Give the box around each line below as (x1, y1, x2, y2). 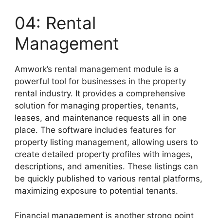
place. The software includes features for (15, 125, 176, 135)
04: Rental (15, 13, 96, 34)
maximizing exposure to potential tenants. (15, 186, 178, 196)
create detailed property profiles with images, (15, 149, 193, 160)
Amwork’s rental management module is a (15, 64, 179, 74)
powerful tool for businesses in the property (15, 76, 186, 87)
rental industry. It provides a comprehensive (15, 89, 185, 99)
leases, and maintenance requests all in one (15, 113, 187, 123)
